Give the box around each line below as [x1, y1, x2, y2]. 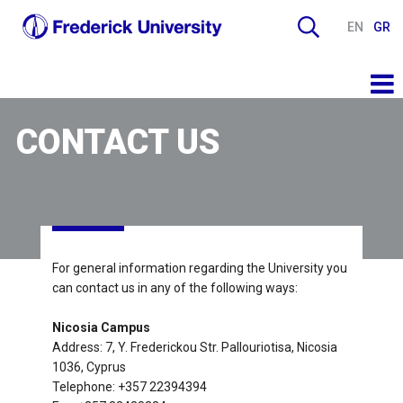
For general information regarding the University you [51, 260, 347, 275]
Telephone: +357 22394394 [51, 379, 207, 394]
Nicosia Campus [51, 319, 150, 335]
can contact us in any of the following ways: [51, 280, 298, 295]
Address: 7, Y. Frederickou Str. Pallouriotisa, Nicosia [51, 339, 337, 354]
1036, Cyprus [51, 359, 126, 374]
